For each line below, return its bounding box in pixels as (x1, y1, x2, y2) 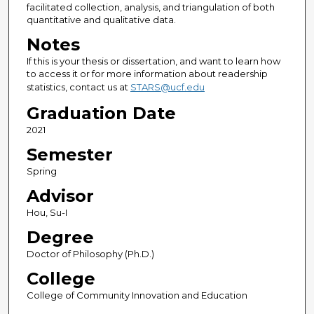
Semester (26, 144, 113, 165)
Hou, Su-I (26, 207, 67, 219)
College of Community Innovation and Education (26, 289, 247, 301)
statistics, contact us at (26, 81, 130, 93)
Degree (26, 227, 94, 248)
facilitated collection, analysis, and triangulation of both (26, 1, 275, 13)
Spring (26, 165, 57, 177)
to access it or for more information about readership (26, 68, 268, 80)
